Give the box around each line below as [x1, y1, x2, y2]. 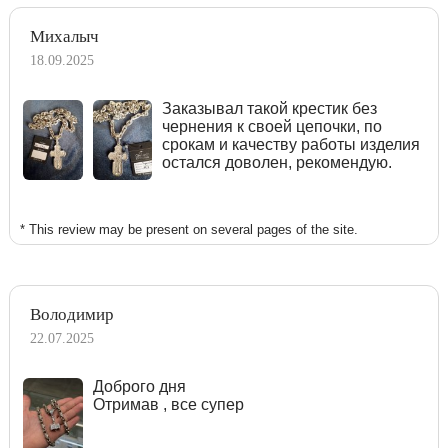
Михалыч [30, 26, 99, 46]
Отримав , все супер [92, 395, 244, 413]
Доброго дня [92, 377, 186, 395]
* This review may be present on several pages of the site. [20, 221, 358, 237]
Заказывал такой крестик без [162, 99, 378, 117]
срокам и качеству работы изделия [162, 135, 421, 153]
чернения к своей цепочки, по [162, 117, 383, 135]
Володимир [30, 304, 114, 324]
